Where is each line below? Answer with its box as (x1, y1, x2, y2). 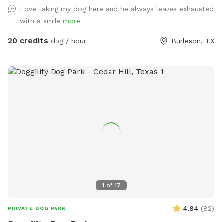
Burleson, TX (171, 36, 214, 45)
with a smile (20, 16, 63, 25)
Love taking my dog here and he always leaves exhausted (20, 4, 214, 13)
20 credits (8, 35, 48, 45)
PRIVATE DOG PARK (8, 205, 66, 211)
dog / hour (48, 36, 86, 45)
